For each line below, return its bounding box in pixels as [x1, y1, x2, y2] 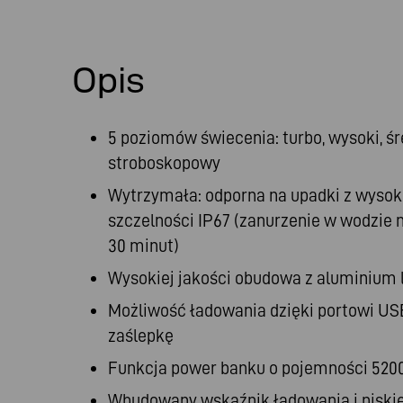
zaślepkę [108, 326, 174, 345]
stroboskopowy [108, 153, 220, 173]
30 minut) [108, 236, 179, 255]
